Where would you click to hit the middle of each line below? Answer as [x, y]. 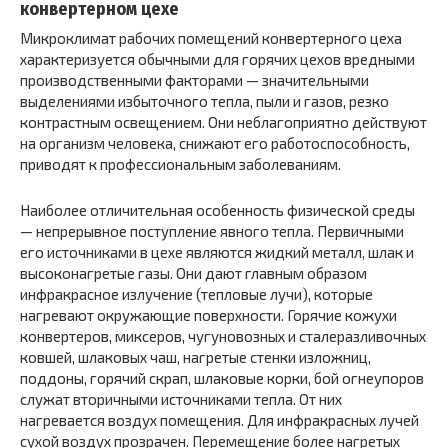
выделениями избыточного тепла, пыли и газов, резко [204, 101]
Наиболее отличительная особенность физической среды [217, 210]
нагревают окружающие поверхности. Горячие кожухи [208, 315]
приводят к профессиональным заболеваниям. [180, 164]
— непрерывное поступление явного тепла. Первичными [212, 231]
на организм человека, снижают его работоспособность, [215, 143]
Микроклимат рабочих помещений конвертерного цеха [211, 38]
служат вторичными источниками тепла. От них [181, 399]
